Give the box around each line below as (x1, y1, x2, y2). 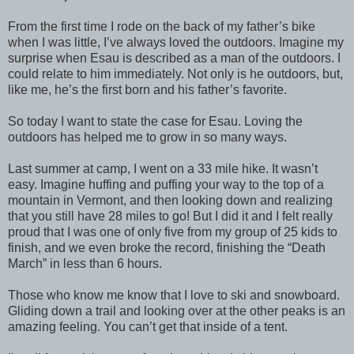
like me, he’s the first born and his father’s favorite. (8, 82, 287, 96)
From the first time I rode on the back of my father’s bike (8, 19, 315, 33)
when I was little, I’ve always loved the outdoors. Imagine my (8, 35, 344, 49)
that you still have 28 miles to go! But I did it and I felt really (8, 209, 333, 223)
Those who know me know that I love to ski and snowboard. (8, 288, 340, 302)
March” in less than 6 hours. (8, 256, 162, 270)
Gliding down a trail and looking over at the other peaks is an (8, 303, 345, 318)
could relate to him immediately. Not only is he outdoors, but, (8, 66, 343, 81)
